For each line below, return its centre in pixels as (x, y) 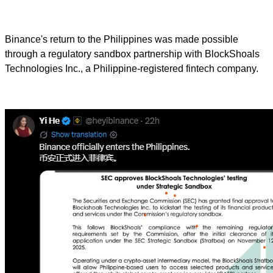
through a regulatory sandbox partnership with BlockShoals (132, 54)
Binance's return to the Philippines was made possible (122, 39)
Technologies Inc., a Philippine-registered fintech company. (132, 68)
